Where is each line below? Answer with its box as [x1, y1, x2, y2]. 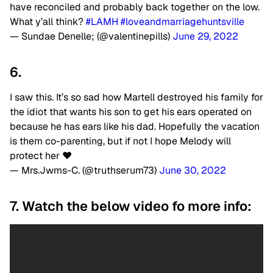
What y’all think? [10, 15, 86, 28]
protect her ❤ [10, 149, 72, 162]
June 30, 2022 [159, 164, 226, 177]
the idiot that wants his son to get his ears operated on [10, 105, 252, 118]
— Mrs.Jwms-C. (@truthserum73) [10, 164, 159, 177]
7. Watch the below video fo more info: [10, 197, 252, 214]
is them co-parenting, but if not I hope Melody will [10, 135, 231, 147]
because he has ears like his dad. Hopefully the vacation [10, 120, 260, 133]
